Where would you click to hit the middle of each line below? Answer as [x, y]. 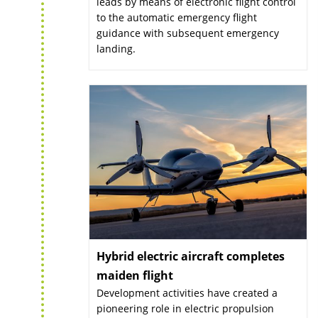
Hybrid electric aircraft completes [191, 257]
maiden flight [135, 276]
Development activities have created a [187, 293]
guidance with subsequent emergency [188, 33]
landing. [116, 49]
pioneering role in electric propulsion [185, 309]
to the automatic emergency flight [177, 18]
